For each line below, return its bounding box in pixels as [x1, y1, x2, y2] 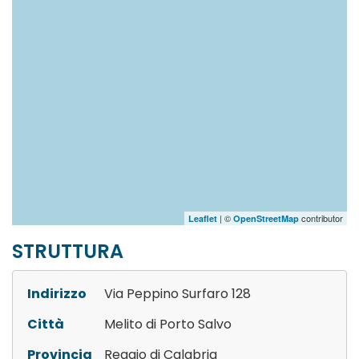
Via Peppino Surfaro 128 [104, 284, 251, 303]
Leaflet [188, 212, 217, 224]
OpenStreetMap [233, 212, 299, 224]
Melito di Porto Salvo [104, 314, 232, 333]
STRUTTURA [12, 237, 123, 264]
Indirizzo [27, 284, 87, 303]
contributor [299, 211, 343, 224]
